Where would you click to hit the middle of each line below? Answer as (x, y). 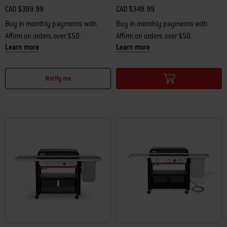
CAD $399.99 (24, 9)
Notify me (58, 78)
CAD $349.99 (135, 9)
